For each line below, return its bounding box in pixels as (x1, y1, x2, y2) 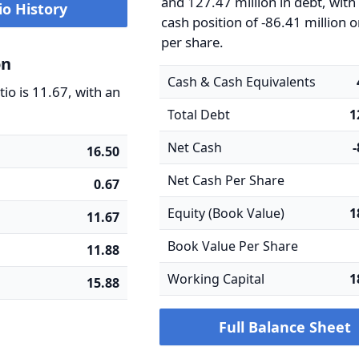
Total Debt (167, 106, 231, 123)
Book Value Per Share (167, 237, 299, 255)
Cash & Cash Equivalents (167, 73, 317, 91)
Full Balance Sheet (218, 317, 351, 337)
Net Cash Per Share (167, 171, 285, 189)
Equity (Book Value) (167, 204, 285, 222)
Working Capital (167, 270, 265, 288)
